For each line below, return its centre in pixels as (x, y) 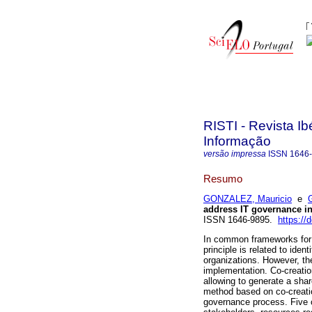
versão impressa (235, 154)
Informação (237, 141)
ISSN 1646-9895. (241, 220)
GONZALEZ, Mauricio (248, 199)
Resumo (223, 178)
